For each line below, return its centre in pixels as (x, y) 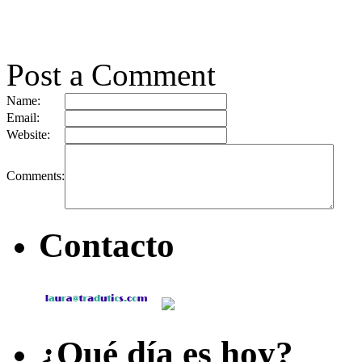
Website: (28, 135)
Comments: (36, 176)
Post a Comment (111, 75)
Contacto (107, 246)
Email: (23, 118)
